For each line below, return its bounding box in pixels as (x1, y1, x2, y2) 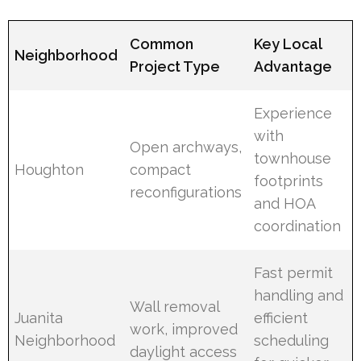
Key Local (254, 35, 322, 52)
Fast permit (254, 263, 334, 281)
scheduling (254, 331, 330, 349)
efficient (254, 309, 309, 326)
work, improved (130, 320, 239, 338)
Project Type (130, 57, 221, 75)
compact (130, 160, 192, 178)
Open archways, (130, 138, 243, 156)
